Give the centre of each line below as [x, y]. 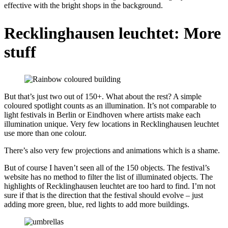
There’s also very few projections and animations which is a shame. [112, 151]
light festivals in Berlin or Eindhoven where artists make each [102, 115]
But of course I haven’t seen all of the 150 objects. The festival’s [107, 168]
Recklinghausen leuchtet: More [112, 33]
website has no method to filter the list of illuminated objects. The [108, 177]
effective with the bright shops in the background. [83, 6]
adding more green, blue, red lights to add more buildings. [98, 205]
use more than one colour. [45, 133]
